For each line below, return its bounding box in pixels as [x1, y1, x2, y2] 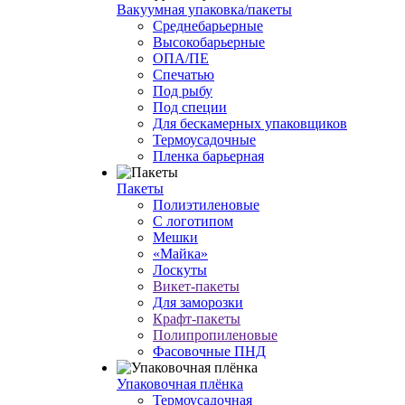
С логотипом [153, 213, 233, 229]
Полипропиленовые [153, 327, 278, 343]
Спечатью [153, 67, 214, 82]
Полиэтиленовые [153, 197, 259, 212]
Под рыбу [153, 83, 212, 99]
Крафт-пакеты [153, 311, 240, 326]
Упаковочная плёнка [117, 376, 243, 391]
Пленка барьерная [153, 148, 264, 164]
